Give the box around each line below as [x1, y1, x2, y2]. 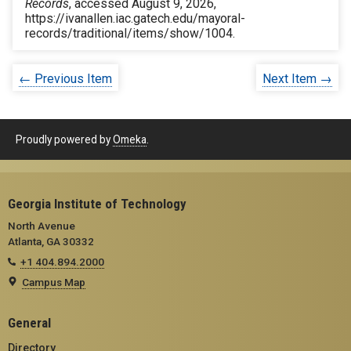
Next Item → [262, 71, 332, 86]
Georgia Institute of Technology [8, 195, 186, 212]
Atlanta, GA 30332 [8, 234, 94, 248]
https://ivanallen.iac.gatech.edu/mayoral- [25, 11, 245, 27]
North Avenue [8, 219, 75, 232]
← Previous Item [19, 71, 112, 86]
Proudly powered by [16, 132, 113, 146]
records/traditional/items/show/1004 [25, 26, 233, 42]
